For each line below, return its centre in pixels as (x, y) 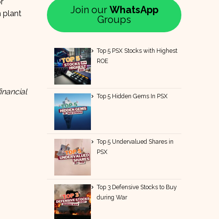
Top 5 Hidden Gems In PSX (132, 96)
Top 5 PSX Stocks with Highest (137, 51)
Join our (90, 10)
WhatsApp (134, 10)
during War (112, 197)
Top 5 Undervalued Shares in (135, 142)
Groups (114, 20)
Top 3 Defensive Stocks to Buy (137, 187)
